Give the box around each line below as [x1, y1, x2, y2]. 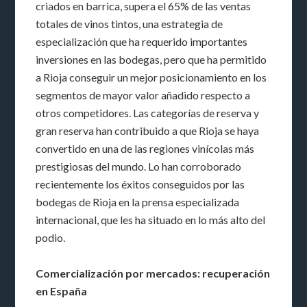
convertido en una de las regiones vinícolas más [36, 141, 255, 155]
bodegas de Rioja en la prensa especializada [36, 195, 240, 208]
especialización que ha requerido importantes [36, 34, 248, 48]
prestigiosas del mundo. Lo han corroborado [36, 159, 242, 173]
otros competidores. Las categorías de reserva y [36, 106, 260, 119]
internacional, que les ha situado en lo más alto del [36, 212, 266, 226]
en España [36, 284, 88, 297]
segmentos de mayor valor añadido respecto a [36, 88, 251, 101]
